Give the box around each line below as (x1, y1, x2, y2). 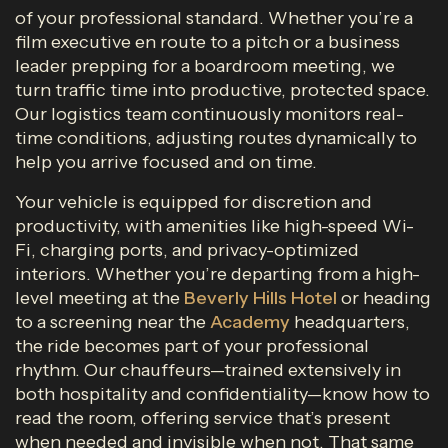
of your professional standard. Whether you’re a (15, 7, 413, 29)
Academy (210, 311, 290, 333)
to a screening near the (15, 311, 210, 333)
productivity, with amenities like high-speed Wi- (15, 215, 414, 237)
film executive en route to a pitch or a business (15, 31, 400, 53)
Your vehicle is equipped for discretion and (15, 191, 372, 213)
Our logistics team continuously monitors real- (15, 103, 404, 125)
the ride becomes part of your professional (15, 335, 369, 357)
